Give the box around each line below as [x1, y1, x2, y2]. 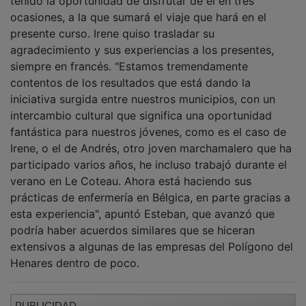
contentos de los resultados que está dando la [10, 66, 251, 81]
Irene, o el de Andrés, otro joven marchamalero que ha [10, 132, 292, 146]
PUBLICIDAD [15, 290, 76, 303]
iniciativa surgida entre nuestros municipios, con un [10, 83, 275, 97]
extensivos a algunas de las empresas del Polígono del [10, 230, 293, 245]
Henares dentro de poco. [10, 247, 139, 261]
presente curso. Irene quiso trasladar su [10, 17, 214, 31]
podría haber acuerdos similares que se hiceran [10, 214, 255, 228]
